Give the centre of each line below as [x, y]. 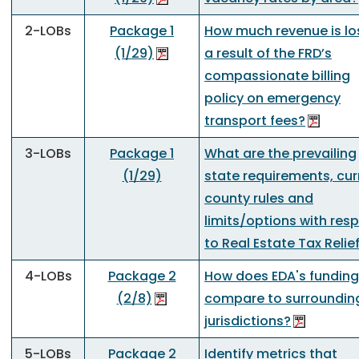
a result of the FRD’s [268, 53]
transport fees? [255, 121]
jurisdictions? [248, 321]
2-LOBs [48, 31]
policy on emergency [272, 98]
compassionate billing [277, 76]
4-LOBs [48, 276]
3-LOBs [48, 153]
